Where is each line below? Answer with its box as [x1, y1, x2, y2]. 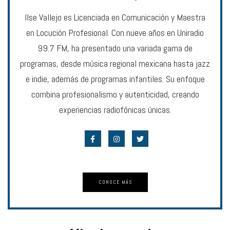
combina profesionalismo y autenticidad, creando [31, 88, 199, 100]
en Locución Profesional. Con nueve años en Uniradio [26, 26, 204, 39]
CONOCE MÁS [98, 178, 132, 185]
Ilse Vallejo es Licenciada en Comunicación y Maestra [25, 11, 205, 23]
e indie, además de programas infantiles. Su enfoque [25, 72, 205, 85]
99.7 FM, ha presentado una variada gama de [37, 42, 193, 54]
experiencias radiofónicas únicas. [59, 103, 171, 116]
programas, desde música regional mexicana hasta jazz [20, 57, 210, 69]
